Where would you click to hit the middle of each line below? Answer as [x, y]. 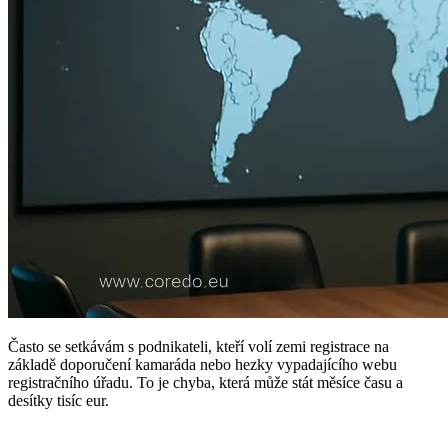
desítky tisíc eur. [58, 400]
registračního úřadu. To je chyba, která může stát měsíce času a [205, 382]
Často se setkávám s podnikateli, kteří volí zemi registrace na [198, 346]
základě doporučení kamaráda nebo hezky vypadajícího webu [202, 364]
